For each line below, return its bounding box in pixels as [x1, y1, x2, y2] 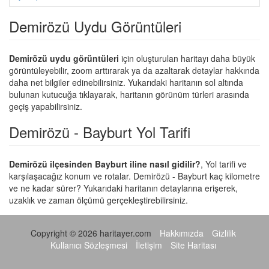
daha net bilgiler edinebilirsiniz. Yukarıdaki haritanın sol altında [9, 76, 243, 88]
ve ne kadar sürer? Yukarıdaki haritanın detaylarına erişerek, [9, 182, 238, 194]
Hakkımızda [159, 227, 204, 239]
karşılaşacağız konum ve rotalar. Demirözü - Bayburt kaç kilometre [9, 170, 260, 182]
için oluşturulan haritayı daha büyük [119, 52, 255, 64]
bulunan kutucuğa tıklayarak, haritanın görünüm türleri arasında [9, 88, 249, 100]
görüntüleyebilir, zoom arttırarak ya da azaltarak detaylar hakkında [9, 64, 259, 76]
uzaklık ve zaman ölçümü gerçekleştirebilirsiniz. [9, 194, 188, 206]
